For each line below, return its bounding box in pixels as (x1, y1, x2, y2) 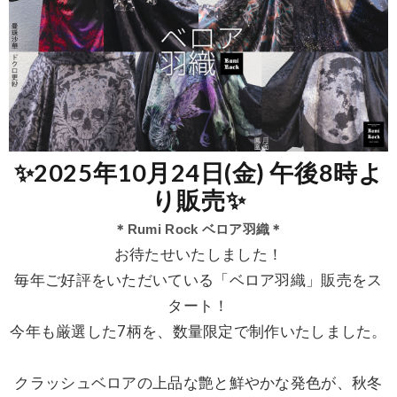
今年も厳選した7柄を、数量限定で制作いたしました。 (10, 322, 387, 340)
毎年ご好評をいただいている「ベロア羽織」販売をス (14, 270, 383, 289)
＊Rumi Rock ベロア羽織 (113, 221, 270, 237)
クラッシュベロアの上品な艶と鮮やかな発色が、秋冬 (14, 373, 383, 392)
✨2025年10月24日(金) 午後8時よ (13, 157, 384, 187)
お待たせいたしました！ (113, 245, 284, 263)
